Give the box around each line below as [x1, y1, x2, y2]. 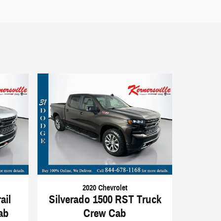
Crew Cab [83, 206, 127, 220]
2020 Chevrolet [82, 183, 128, 192]
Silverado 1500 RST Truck [48, 192, 161, 206]
